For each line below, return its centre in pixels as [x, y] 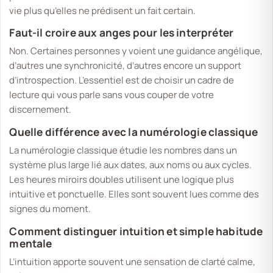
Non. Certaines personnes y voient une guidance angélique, [136, 51]
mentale [31, 243]
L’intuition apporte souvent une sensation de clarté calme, [133, 261]
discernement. [41, 110]
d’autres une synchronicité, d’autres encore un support [126, 66]
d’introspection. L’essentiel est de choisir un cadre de [122, 80]
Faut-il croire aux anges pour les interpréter [122, 33]
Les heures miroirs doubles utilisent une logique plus [122, 180]
